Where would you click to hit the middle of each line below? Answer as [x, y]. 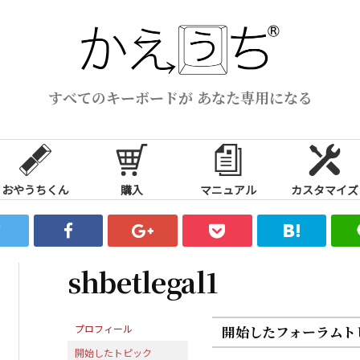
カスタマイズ [325, 189]
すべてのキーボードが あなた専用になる [180, 97]
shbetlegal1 [143, 281]
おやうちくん [35, 189]
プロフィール [104, 328]
